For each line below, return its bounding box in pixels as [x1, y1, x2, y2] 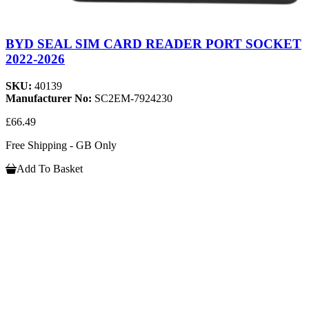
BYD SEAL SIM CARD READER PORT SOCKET [6, 36, 301, 51]
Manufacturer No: [6, 92, 94, 104]
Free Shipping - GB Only [6, 139, 117, 151]
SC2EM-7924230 [94, 92, 172, 104]
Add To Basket [17, 162, 83, 175]
